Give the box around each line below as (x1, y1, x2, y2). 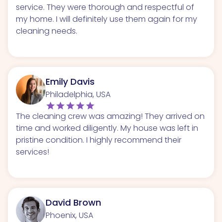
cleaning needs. (16, 25, 77, 37)
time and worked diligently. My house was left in (16, 122, 198, 134)
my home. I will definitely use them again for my (16, 13, 197, 25)
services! (16, 146, 49, 158)
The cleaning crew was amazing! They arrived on (16, 110, 205, 122)
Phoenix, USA (46, 209, 93, 221)
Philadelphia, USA (46, 88, 111, 100)
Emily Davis (46, 75, 95, 88)
